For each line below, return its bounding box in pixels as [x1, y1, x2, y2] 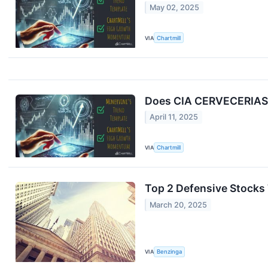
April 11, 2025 [150, 112, 199, 122]
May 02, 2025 [150, 3, 200, 13]
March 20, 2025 [150, 200, 208, 209]
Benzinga [157, 248, 182, 255]
